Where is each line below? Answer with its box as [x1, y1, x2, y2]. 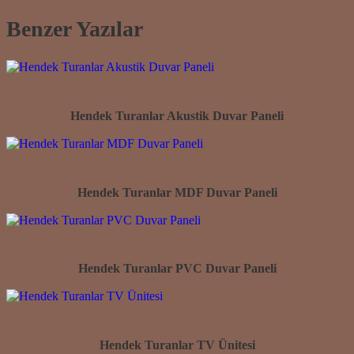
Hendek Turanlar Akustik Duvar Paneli [70, 108, 284, 122]
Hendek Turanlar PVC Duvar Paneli [77, 262, 277, 276]
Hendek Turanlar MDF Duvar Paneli [77, 185, 277, 199]
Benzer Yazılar [6, 16, 143, 41]
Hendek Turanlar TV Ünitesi [99, 337, 255, 352]
